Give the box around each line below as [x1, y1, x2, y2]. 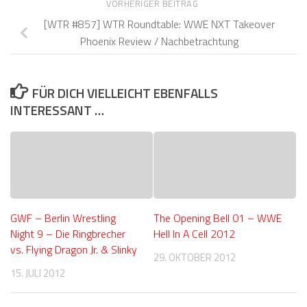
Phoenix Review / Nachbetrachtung [79, 33, 238, 50]
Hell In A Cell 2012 [153, 225, 235, 243]
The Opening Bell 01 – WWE [153, 210, 282, 227]
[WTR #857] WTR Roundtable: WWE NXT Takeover [43, 16, 275, 33]
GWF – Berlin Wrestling [10, 210, 116, 227]
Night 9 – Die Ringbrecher [10, 225, 125, 243]
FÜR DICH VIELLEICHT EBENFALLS [32, 83, 219, 103]
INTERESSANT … [10, 100, 104, 121]
